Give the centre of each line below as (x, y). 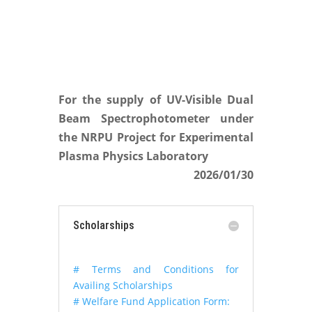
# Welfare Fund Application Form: (151, 301)
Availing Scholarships (123, 285)
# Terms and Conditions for (156, 269)
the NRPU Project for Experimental (156, 137)
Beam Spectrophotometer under (156, 118)
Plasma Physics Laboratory (133, 156)
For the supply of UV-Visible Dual (156, 100)
